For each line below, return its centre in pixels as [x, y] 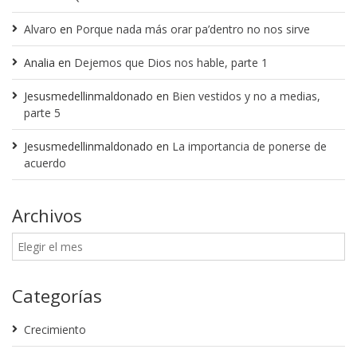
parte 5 [42, 112]
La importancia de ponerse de [249, 146]
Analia [39, 62]
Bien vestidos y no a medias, [246, 96]
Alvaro [40, 29]
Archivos [47, 215]
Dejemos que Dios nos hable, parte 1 [171, 62]
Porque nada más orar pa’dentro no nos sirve [193, 29]
